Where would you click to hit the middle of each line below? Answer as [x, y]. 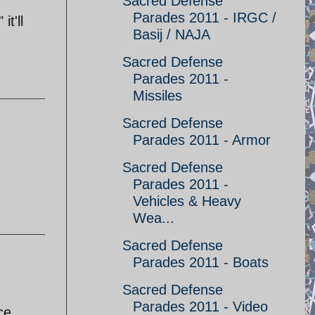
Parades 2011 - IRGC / [205, 18]
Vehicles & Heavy [187, 201]
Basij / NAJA [172, 34]
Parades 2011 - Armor [202, 140]
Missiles [157, 96]
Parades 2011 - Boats [201, 262]
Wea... [154, 218]
